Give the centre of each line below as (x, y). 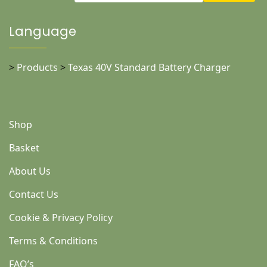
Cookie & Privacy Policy (61, 217)
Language (43, 31)
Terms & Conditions (53, 240)
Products (37, 67)
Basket (24, 148)
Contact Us (34, 194)
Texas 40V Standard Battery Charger (149, 67)
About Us (30, 171)
